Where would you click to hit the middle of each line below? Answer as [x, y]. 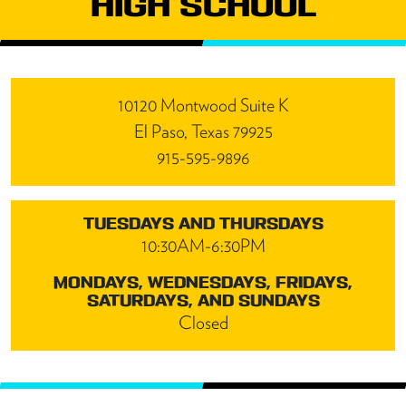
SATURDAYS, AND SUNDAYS [203, 300]
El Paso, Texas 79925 [203, 131]
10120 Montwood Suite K [203, 105]
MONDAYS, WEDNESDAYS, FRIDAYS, [203, 282]
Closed [203, 322]
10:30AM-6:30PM [203, 245]
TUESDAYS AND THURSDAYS [203, 223]
